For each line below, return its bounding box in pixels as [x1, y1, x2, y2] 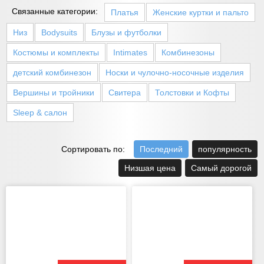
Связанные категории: [12, 6, 98, 16]
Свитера [108, 88, 141, 98]
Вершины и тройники [13, 88, 94, 98]
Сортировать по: [61, 144, 125, 154]
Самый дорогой [191, 163, 252, 173]
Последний [140, 144, 183, 154]
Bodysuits [41, 28, 77, 38]
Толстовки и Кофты [155, 88, 229, 98]
